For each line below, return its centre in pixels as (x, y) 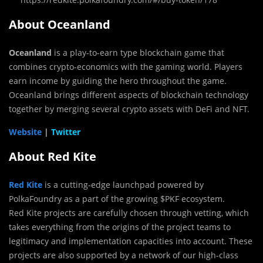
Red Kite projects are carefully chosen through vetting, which (129, 213)
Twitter (66, 131)
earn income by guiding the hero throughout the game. (118, 80)
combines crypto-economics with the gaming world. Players (126, 66)
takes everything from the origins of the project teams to (120, 227)
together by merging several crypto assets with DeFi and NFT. (129, 109)
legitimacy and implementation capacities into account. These (131, 241)
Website (25, 131)
